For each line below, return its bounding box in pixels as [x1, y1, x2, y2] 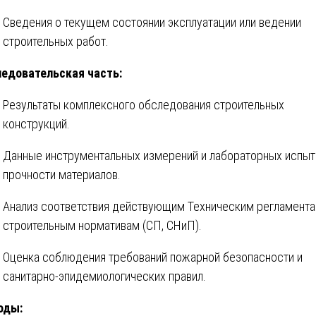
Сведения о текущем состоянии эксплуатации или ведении [3, 15, 301, 30]
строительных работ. [3, 34, 109, 49]
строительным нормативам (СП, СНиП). [3, 218, 202, 233]
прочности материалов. [3, 167, 121, 183]
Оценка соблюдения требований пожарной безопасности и [3, 250, 303, 265]
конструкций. [3, 116, 70, 132]
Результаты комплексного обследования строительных [3, 97, 284, 113]
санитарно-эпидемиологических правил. [3, 269, 206, 284]
